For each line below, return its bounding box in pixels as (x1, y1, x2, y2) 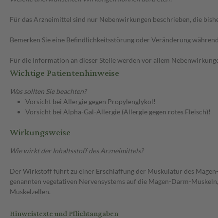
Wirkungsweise (10, 124, 71, 142)
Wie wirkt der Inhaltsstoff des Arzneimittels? (10, 146, 144, 155)
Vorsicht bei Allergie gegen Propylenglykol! (25, 97, 156, 106)
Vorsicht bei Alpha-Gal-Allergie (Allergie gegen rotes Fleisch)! (25, 108, 211, 116)
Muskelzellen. (10, 187, 51, 196)
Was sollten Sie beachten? (10, 87, 87, 96)
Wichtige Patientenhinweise (10, 65, 119, 82)
